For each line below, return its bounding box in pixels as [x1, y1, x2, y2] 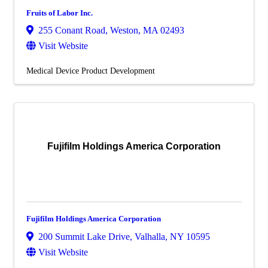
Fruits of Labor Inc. [26, 8, 93, 17]
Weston [110, 25, 138, 36]
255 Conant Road [38, 25, 105, 36]
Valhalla [135, 232, 165, 242]
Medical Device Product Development [26, 66, 155, 76]
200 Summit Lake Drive [38, 232, 130, 242]
